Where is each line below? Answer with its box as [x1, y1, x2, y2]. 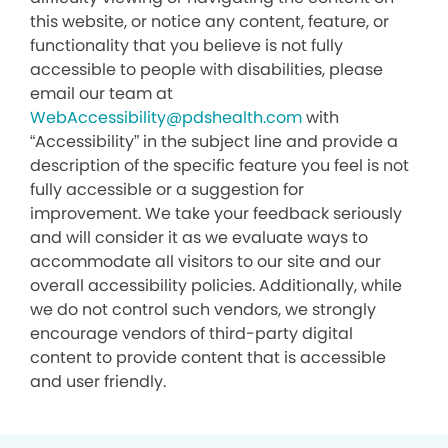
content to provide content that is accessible [30, 346, 386, 369]
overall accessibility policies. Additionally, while [30, 274, 402, 297]
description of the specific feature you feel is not [30, 154, 409, 177]
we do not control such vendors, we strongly [30, 298, 376, 321]
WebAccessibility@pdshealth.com [30, 106, 302, 129]
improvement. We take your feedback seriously [30, 202, 402, 225]
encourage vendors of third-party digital [30, 322, 353, 345]
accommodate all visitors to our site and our [30, 250, 381, 273]
